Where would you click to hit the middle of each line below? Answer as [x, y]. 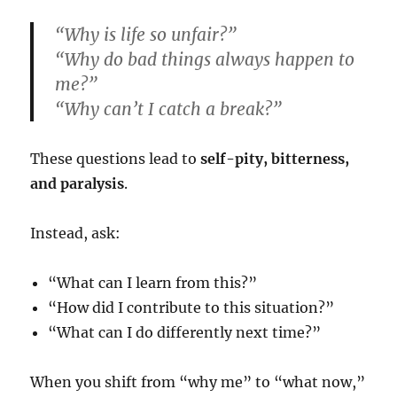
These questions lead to [116, 159]
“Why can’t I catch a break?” [169, 109]
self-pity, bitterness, [275, 159]
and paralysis [78, 184]
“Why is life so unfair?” [146, 35]
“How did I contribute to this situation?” [191, 308]
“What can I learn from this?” [153, 283]
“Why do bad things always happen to [205, 60]
